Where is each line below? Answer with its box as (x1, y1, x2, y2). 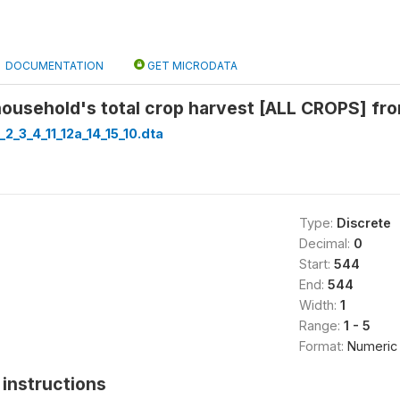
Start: (298, 256, 334, 271)
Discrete (336, 215, 391, 230)
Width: (298, 297, 340, 312)
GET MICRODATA (145, 59, 237, 72)
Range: (298, 318, 344, 333)
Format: (298, 338, 347, 354)
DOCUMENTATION (5, 59, 104, 72)
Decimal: (298, 236, 354, 251)
